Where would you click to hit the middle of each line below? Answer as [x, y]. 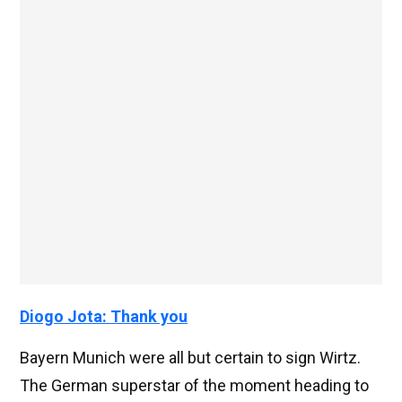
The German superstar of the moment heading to [194, 386]
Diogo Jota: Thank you [104, 317]
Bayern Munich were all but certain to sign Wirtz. [190, 358]
